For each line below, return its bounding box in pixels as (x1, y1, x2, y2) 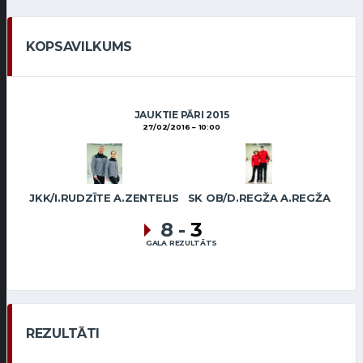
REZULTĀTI (26, 326, 100, 342)
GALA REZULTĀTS (145, 238, 218, 248)
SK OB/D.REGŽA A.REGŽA (187, 191, 331, 204)
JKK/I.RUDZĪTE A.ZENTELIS (29, 191, 179, 204)
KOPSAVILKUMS (26, 39, 133, 54)
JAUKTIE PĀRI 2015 (134, 109, 229, 121)
